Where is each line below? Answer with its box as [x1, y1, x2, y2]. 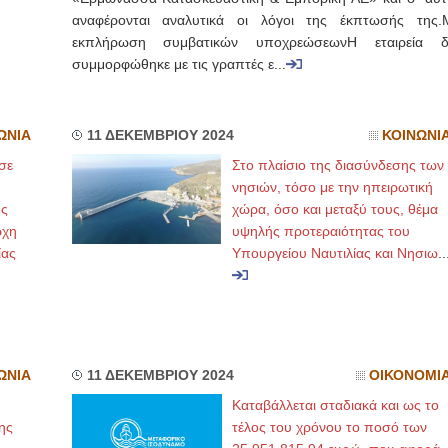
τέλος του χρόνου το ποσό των [231, 419, 427, 435]
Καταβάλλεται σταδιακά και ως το [231, 397, 439, 413]
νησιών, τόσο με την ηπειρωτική [231, 179, 433, 195]
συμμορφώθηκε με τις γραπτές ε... [71, 57, 286, 72]
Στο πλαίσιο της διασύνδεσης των [231, 157, 444, 173]
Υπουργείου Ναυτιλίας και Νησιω [231, 245, 438, 261]
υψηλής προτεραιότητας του [231, 223, 410, 239]
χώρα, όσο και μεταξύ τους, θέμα [231, 201, 438, 217]
